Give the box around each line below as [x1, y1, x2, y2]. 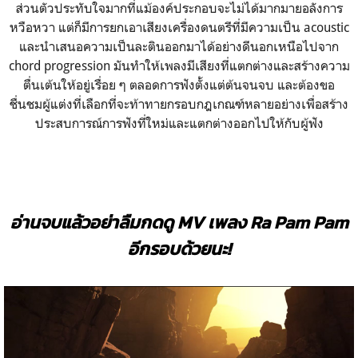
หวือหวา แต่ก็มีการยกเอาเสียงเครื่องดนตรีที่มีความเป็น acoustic [9, 19, 349, 36]
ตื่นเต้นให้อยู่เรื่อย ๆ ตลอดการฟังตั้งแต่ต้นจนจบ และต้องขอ [23, 77, 335, 93]
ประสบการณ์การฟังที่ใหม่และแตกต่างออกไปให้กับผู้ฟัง [34, 115, 324, 132]
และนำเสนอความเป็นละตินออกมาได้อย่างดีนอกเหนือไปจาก [19, 38, 339, 55]
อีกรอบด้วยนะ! [127, 236, 231, 263]
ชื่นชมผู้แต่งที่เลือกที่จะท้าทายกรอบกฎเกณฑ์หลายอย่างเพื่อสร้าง [10, 96, 348, 113]
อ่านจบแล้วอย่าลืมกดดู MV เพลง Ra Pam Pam [10, 209, 348, 237]
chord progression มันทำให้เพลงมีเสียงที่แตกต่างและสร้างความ [8, 58, 350, 74]
